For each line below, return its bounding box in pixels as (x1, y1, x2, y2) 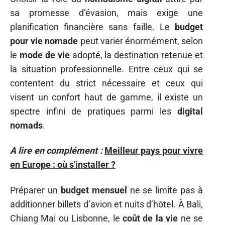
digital (177, 105, 203, 117)
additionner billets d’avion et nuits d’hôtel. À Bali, (10, 198, 203, 209)
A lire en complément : (10, 145, 102, 156)
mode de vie (19, 49, 70, 60)
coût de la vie (123, 212, 178, 223)
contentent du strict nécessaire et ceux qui (10, 77, 203, 88)
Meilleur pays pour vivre (104, 145, 203, 156)
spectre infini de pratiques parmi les (10, 105, 177, 117)
